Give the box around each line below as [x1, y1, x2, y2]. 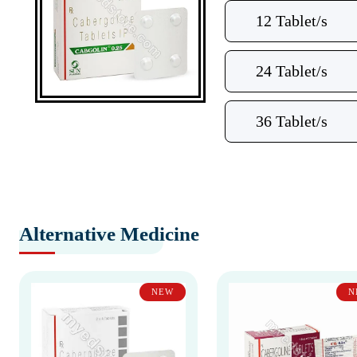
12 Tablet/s [255, 12, 328, 29]
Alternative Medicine [19, 223, 199, 245]
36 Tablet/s [255, 112, 328, 130]
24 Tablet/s [255, 62, 328, 80]
